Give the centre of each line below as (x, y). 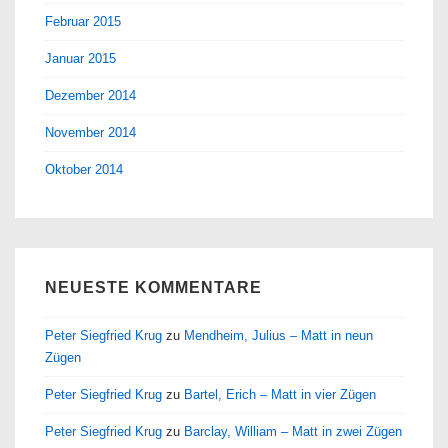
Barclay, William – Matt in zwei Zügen (293, 431)
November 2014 (90, 132)
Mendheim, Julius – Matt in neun (278, 335)
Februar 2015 (83, 21)
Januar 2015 (80, 58)
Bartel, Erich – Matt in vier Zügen (280, 394)
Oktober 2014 (84, 169)
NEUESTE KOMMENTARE (153, 287)
